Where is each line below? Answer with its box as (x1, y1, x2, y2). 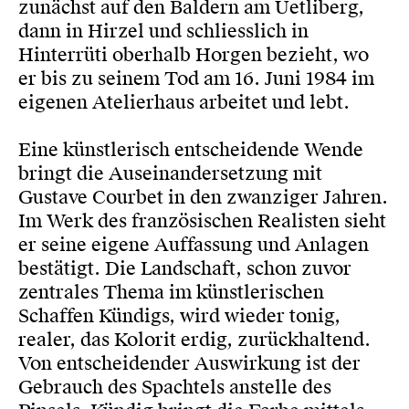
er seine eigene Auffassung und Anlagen (18, 233, 369, 257)
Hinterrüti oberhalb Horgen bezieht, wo (18, 43, 369, 67)
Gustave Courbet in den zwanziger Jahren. (18, 185, 388, 209)
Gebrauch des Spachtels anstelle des (18, 375, 331, 399)
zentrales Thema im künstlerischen (18, 280, 324, 304)
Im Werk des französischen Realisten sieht (18, 209, 386, 233)
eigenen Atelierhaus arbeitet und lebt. (18, 90, 350, 114)
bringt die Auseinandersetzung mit (18, 162, 322, 185)
